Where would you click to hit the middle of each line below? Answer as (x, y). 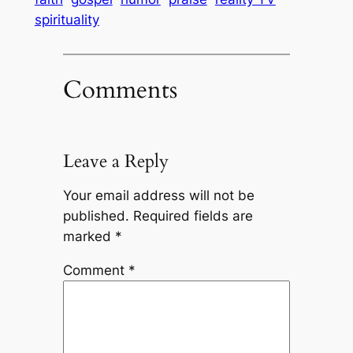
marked (89, 236)
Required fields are (193, 216)
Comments (120, 90)
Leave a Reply (115, 162)
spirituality (67, 19)
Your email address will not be (158, 195)
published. (96, 216)
